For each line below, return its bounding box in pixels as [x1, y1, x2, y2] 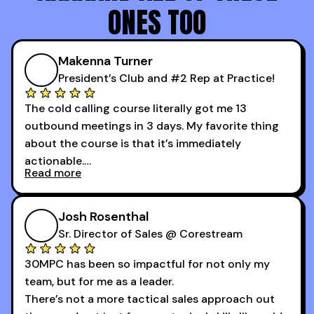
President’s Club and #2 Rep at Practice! [58, 71, 275, 86]
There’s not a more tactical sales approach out [25, 292, 275, 307]
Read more [25, 165, 81, 181]
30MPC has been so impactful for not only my [25, 257, 270, 272]
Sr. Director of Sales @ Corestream [58, 226, 243, 242]
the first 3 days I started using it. [25, 224, 198, 239]
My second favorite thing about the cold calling [25, 189, 281, 204]
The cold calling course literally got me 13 [25, 101, 247, 116]
